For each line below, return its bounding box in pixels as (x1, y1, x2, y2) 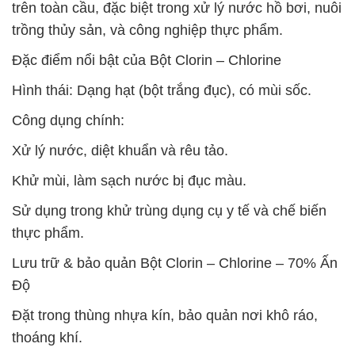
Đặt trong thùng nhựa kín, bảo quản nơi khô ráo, (12, 307, 318, 323)
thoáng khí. (12, 330, 82, 345)
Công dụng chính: (12, 113, 124, 128)
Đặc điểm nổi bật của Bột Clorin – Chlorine (12, 52, 281, 68)
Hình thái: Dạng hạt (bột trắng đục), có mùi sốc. (12, 82, 311, 98)
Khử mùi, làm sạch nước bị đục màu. (12, 173, 246, 189)
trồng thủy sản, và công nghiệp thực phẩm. (12, 22, 283, 38)
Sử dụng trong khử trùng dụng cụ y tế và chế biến (12, 203, 326, 219)
